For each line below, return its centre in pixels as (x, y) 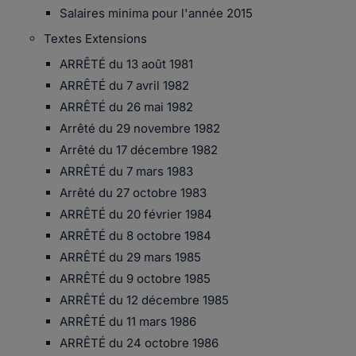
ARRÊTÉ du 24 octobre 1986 (139, 343)
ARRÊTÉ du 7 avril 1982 (124, 85)
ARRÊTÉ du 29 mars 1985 (130, 257)
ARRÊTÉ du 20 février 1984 (136, 214)
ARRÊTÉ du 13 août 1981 (126, 64)
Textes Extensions (95, 39)
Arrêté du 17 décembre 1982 (139, 150)
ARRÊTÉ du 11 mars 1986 (128, 321)
